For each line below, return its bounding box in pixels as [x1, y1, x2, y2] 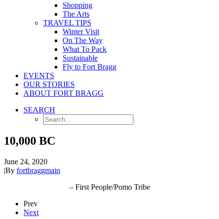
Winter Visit [63, 27, 99, 36]
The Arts [63, 10, 89, 18]
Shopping [63, 1, 92, 9]
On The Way [63, 36, 103, 44]
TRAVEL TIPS [43, 19, 91, 27]
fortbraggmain [17, 166, 60, 175]
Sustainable [63, 54, 98, 62]
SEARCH [23, 106, 55, 114]
